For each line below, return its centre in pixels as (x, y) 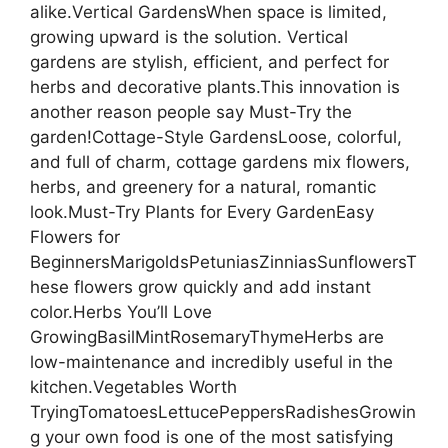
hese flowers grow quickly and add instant (200, 286)
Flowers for (75, 236)
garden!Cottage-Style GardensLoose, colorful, (216, 136)
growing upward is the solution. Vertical (189, 36)
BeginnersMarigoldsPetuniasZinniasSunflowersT (223, 261)
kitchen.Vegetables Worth (133, 386)
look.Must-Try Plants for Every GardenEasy (202, 211)
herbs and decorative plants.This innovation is (215, 86)
